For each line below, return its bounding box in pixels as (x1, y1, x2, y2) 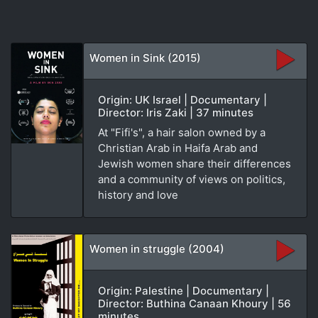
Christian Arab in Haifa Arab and (98, 141, 258, 155)
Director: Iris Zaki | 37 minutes (98, 105, 253, 119)
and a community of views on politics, (98, 172, 285, 186)
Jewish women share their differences (98, 156, 291, 170)
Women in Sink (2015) (89, 50, 201, 65)
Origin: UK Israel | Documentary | (98, 92, 267, 106)
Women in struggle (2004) (89, 241, 224, 256)
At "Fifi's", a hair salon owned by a (98, 125, 265, 139)
